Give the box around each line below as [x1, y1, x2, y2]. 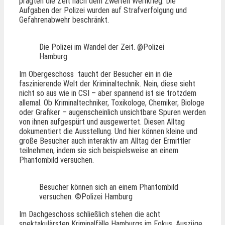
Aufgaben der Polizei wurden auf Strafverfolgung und [19, 5, 187, 15]
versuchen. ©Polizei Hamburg [39, 191, 133, 201]
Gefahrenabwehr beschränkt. [19, 15, 109, 25]
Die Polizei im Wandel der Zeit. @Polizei [39, 42, 164, 52]
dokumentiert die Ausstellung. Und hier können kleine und [19, 126, 197, 136]
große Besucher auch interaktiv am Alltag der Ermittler [19, 136, 191, 146]
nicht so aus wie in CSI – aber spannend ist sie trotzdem [19, 88, 196, 98]
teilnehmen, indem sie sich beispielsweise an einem [19, 145, 178, 155]
